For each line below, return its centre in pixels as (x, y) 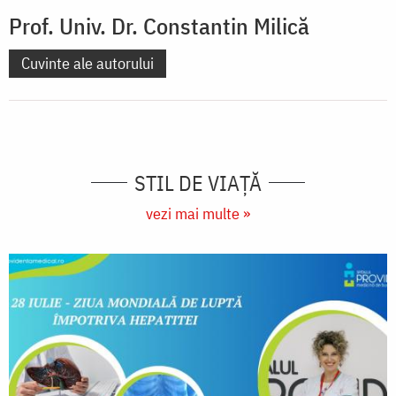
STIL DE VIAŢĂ (198, 183)
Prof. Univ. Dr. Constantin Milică (159, 25)
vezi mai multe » (198, 213)
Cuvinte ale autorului (88, 63)
